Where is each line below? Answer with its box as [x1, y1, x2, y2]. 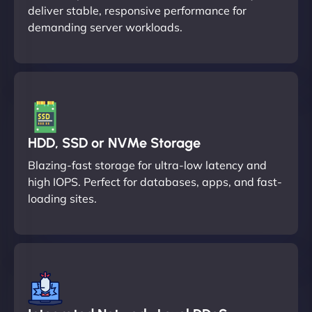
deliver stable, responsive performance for [28, 3, 247, 17]
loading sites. [28, 191, 97, 205]
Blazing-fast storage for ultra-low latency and [28, 157, 267, 172]
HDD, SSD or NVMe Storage [28, 134, 201, 151]
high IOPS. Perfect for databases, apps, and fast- [28, 174, 282, 189]
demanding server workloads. [28, 19, 182, 34]
